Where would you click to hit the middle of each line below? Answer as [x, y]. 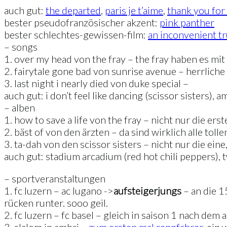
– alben [20, 108]
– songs [21, 47]
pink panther [187, 23]
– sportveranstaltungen [55, 179]
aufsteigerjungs [147, 191]
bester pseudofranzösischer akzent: [82, 23]
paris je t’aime [134, 10]
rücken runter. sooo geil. [56, 203]
